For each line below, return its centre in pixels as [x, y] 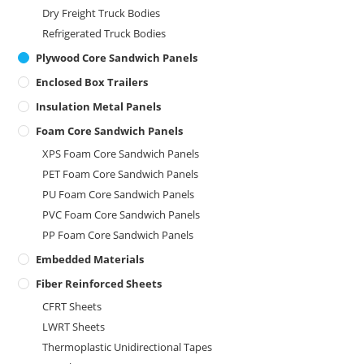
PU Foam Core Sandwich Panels [119, 195]
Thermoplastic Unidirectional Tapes [128, 347]
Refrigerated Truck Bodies [104, 34]
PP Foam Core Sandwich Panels [118, 235]
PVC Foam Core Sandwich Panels [121, 215]
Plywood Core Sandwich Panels [117, 58]
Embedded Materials [90, 260]
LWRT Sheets [74, 327]
